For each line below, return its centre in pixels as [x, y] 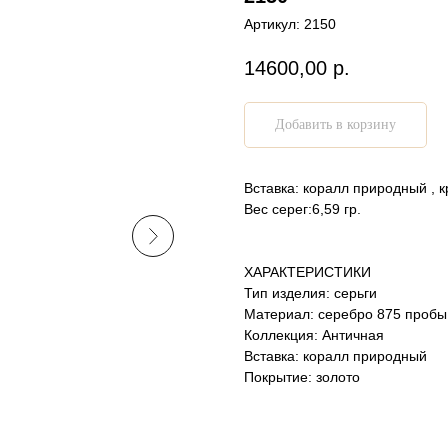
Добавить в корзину [335, 125]
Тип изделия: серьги [310, 292]
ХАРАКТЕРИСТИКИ [307, 271]
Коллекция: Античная [314, 334]
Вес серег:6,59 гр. [302, 208]
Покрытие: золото [302, 376]
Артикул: [274, 24]
